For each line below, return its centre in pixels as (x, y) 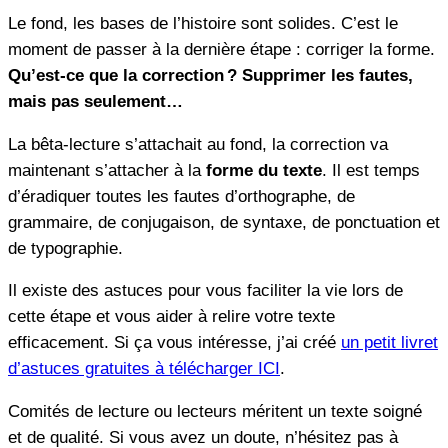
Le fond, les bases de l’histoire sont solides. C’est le (203, 23)
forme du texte (264, 170)
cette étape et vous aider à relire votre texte (171, 317)
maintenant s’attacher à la (107, 170)
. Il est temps (371, 170)
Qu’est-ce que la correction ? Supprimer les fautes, (210, 75)
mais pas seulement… (95, 101)
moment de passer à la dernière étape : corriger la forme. (221, 49)
